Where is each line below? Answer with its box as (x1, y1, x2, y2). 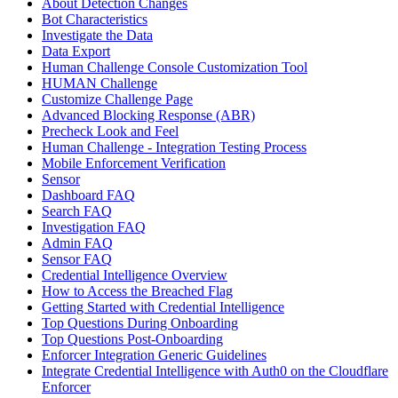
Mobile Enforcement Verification (42, 155, 226, 171)
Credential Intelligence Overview (42, 267, 227, 283)
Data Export (42, 43, 110, 59)
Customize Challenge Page (42, 91, 193, 107)
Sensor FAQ (42, 251, 112, 267)
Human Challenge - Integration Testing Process (42, 139, 306, 155)
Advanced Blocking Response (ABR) (42, 107, 255, 123)
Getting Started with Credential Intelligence (42, 298, 284, 314)
